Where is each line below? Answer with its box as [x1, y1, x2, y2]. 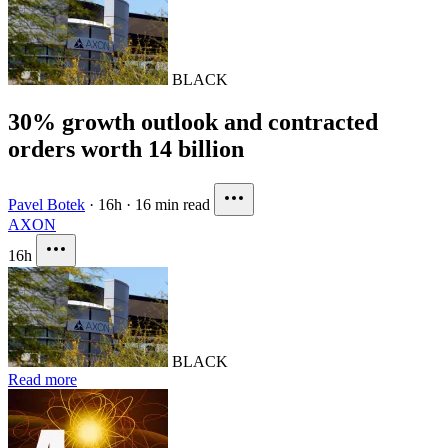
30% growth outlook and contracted [8, 108, 378, 135]
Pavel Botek [8, 195, 85, 213]
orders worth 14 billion [8, 135, 244, 162]
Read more [8, 370, 77, 388]
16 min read [135, 195, 210, 213]
